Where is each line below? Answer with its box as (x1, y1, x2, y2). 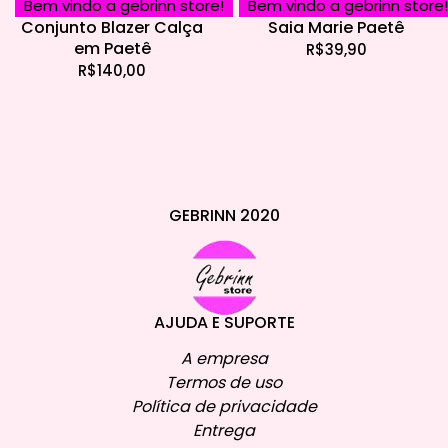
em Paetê (73, 37, 151, 61)
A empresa (180, 347, 268, 371)
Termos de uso (166, 371, 282, 395)
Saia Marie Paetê (268, 16, 404, 40)
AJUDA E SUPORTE (153, 311, 295, 335)
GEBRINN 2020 (168, 204, 280, 228)
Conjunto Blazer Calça (21, 16, 203, 40)
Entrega (193, 419, 255, 443)
